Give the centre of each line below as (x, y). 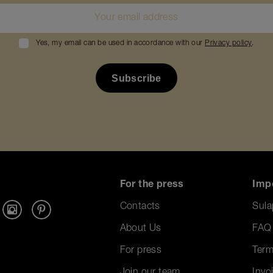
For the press (152, 186)
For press (141, 251)
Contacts (140, 207)
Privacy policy (229, 44)
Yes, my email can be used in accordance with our (121, 44)
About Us (140, 229)
